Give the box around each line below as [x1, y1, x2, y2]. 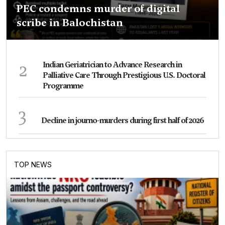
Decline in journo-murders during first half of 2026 [41, 116, 204, 126]
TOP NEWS [14, 160, 52, 169]
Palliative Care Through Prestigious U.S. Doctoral [43, 70, 205, 80]
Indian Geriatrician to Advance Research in [43, 60, 182, 70]
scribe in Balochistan [17, 16, 123, 30]
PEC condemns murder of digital [17, 2, 180, 16]
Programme [43, 81, 83, 91]
